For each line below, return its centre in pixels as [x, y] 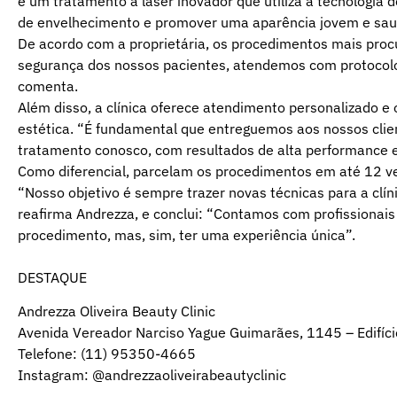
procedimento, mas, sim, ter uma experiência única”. [187, 234]
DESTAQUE [52, 277]
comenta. [48, 86]
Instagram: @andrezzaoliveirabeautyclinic [152, 374]
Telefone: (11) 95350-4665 [107, 353]
